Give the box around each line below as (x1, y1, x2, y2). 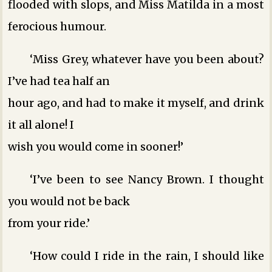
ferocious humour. (8, 19, 107, 33)
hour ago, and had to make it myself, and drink (8, 95, 264, 110)
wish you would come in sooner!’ (8, 139, 184, 154)
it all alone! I (8, 117, 75, 132)
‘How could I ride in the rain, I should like (30, 248, 264, 263)
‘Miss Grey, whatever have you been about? (30, 52, 264, 66)
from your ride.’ (8, 216, 90, 230)
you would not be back (8, 194, 131, 208)
